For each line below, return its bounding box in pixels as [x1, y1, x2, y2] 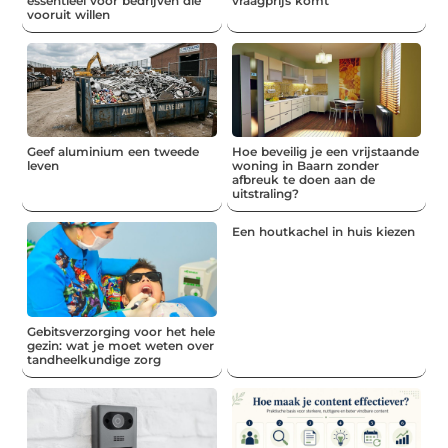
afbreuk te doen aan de [231, 172, 375, 188]
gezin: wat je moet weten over [27, 337, 215, 353]
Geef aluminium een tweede [27, 144, 200, 160]
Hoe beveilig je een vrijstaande [231, 144, 419, 160]
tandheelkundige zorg [27, 351, 162, 367]
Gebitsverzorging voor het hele [27, 323, 216, 339]
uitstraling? [231, 186, 299, 202]
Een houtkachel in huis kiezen [231, 224, 415, 240]
